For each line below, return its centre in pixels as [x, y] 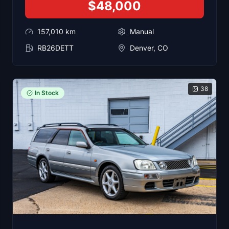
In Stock [47, 93]
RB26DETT [55, 48]
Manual [142, 31]
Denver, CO [149, 48]
